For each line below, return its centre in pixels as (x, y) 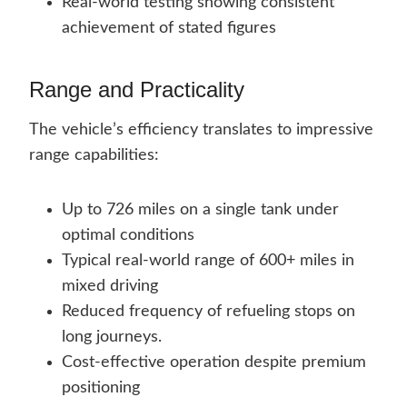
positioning (101, 388)
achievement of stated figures (169, 29)
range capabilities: (94, 156)
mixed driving (110, 287)
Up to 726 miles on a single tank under (200, 210)
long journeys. (112, 338)
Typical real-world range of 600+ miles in (208, 261)
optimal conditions (128, 236)
